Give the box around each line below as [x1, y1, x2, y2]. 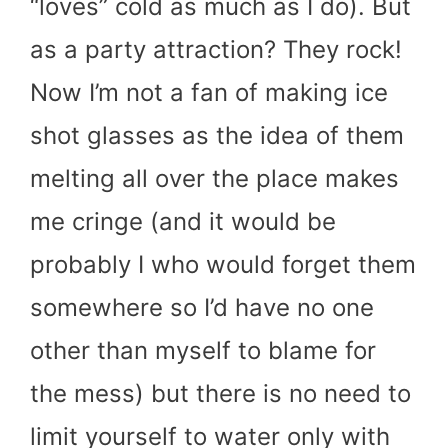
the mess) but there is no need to [30, 378, 411, 408]
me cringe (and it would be [30, 206, 336, 236]
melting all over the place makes [30, 163, 399, 193]
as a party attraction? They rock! [30, 34, 402, 64]
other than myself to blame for [30, 335, 376, 365]
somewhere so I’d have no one [30, 292, 374, 322]
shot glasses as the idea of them [30, 120, 404, 150]
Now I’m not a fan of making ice [30, 77, 388, 107]
